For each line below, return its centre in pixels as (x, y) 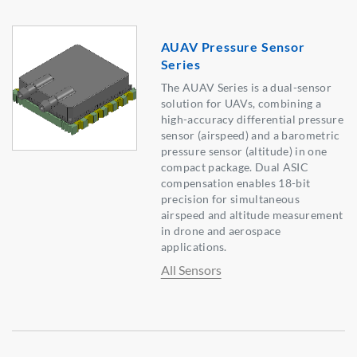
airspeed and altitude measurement (252, 215)
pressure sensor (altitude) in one (244, 151)
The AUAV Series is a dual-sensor (246, 88)
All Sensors (191, 270)
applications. (194, 247)
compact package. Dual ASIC (234, 167)
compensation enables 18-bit (235, 183)
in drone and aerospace (221, 231)
